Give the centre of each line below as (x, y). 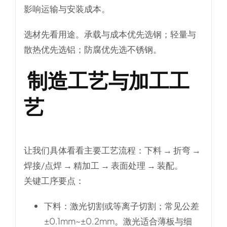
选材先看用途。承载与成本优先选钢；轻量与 (110, 34)
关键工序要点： (54, 180)
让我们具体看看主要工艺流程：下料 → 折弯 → (112, 150)
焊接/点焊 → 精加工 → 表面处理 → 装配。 (103, 165)
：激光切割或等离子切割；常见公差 (130, 205)
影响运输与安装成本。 (67, 9)
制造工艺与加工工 (106, 80)
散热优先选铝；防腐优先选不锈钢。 (92, 49)
